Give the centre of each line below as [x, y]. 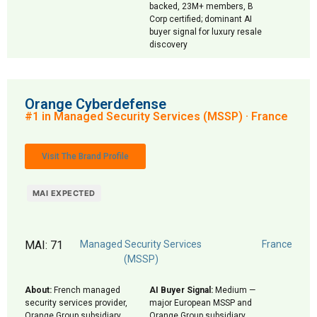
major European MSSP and [201, 303]
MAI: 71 [44, 245]
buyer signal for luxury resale [206, 32]
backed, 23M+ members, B [201, 6]
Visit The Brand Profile [85, 156]
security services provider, [76, 303]
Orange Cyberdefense [96, 104]
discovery [168, 45]
